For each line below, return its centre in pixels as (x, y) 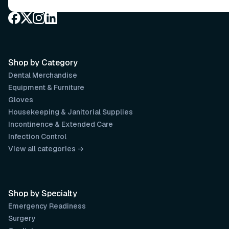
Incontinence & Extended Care (61, 124)
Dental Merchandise (43, 75)
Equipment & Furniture (46, 87)
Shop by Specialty (43, 193)
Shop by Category (43, 63)
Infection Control (37, 136)
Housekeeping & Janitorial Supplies (71, 112)
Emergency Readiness (47, 206)
